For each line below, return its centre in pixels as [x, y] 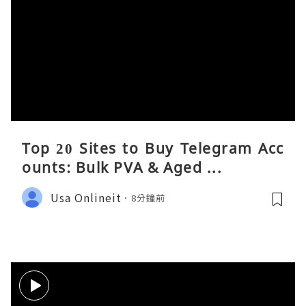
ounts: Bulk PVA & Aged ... [122, 168]
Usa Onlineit [86, 197]
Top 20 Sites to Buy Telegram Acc [153, 149]
